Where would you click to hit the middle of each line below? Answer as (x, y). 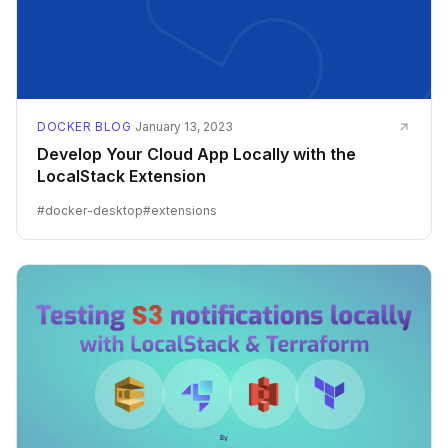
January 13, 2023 (184, 126)
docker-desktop (94, 210)
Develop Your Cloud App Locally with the (196, 153)
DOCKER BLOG (84, 126)
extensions (184, 210)
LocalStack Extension (121, 175)
